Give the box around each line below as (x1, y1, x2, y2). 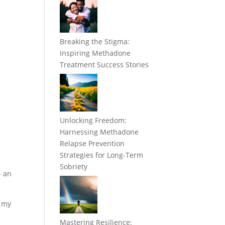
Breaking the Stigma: (60, 37, 130, 47)
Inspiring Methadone (60, 48, 131, 58)
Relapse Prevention (60, 139, 125, 149)
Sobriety (60, 162, 88, 172)
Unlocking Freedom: (60, 116, 127, 126)
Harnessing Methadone (60, 127, 139, 137)
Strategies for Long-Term (60, 150, 144, 160)
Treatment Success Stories (60, 60, 149, 70)
